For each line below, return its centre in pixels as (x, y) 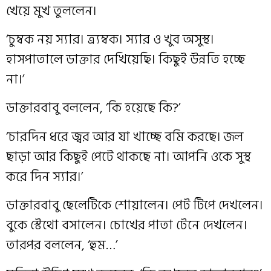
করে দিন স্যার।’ (44, 176)
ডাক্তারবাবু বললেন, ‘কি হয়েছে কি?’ (93, 108)
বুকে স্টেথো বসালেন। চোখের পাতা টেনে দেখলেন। (127, 225)
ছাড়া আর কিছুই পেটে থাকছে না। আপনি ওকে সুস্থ (129, 156)
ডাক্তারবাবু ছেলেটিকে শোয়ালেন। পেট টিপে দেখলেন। (135, 205)
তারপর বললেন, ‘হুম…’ (62, 245)
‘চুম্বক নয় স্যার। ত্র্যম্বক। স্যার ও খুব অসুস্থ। (110, 39)
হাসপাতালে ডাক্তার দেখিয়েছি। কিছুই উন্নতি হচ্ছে (126, 59)
